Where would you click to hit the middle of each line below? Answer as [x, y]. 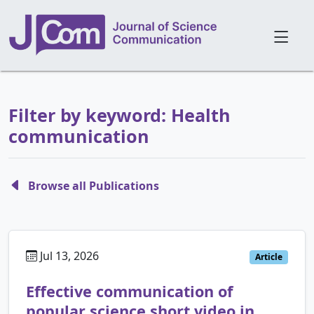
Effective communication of [129, 292]
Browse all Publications [94, 185]
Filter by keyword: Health [120, 115]
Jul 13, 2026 [68, 255]
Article [269, 257]
